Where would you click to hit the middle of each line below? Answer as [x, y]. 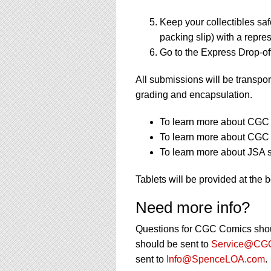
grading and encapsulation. [194, 94]
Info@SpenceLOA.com [216, 259]
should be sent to [173, 244]
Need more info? [193, 207]
